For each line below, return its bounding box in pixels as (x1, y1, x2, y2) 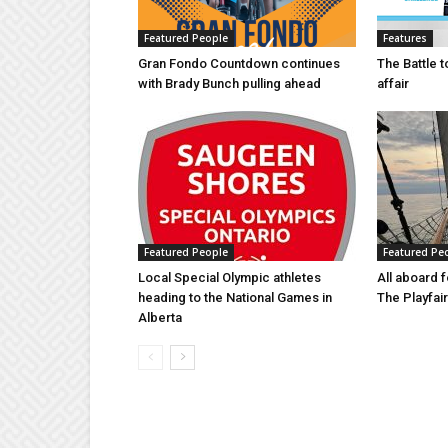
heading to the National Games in (138, 290, 332, 306)
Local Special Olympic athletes (138, 270, 321, 286)
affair (377, 76, 409, 92)
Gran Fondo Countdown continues (138, 56, 340, 72)
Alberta (138, 310, 182, 326)
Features (383, 31, 427, 46)
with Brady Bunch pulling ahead (138, 76, 321, 92)
